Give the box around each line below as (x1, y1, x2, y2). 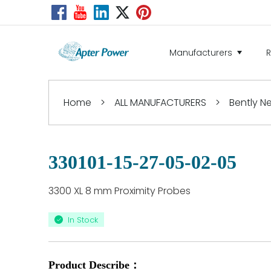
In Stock (68, 214, 98, 226)
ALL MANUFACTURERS (114, 96, 206, 109)
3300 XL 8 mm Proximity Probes (48, 184, 191, 198)
